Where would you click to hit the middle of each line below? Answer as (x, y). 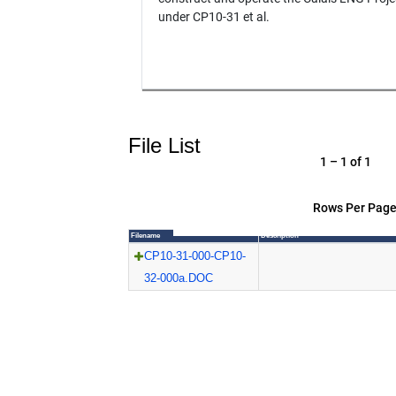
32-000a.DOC (179, 278)
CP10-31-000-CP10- (195, 256)
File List (164, 145)
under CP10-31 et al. (214, 17)
